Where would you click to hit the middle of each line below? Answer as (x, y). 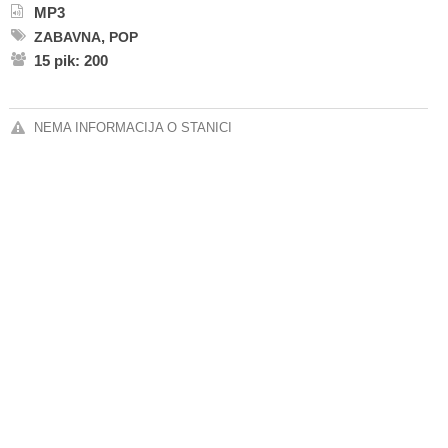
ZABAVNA (67, 37)
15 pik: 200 (71, 60)
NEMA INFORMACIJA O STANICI (133, 127)
